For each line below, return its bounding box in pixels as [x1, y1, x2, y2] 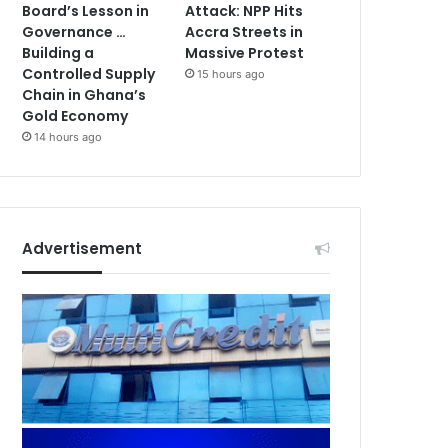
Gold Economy [22, 105, 129, 126]
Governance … [22, 21, 127, 42]
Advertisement [22, 237, 143, 259]
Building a [22, 42, 95, 63]
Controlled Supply [22, 63, 156, 84]
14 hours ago [34, 129, 103, 144]
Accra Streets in [185, 21, 304, 42]
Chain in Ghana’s [22, 84, 147, 105]
